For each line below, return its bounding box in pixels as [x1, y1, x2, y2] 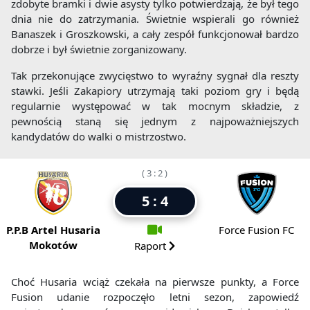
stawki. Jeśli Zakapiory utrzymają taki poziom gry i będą [11, 84, 299, 98]
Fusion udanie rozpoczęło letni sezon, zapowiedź [11, 290, 299, 304]
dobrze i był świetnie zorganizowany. [11, 42, 187, 57]
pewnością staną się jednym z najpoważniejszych [11, 114, 299, 129]
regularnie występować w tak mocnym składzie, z [11, 99, 299, 113]
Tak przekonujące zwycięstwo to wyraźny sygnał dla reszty [11, 69, 299, 83]
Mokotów [29, 238, 78, 253]
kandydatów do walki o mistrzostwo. [11, 129, 186, 144]
